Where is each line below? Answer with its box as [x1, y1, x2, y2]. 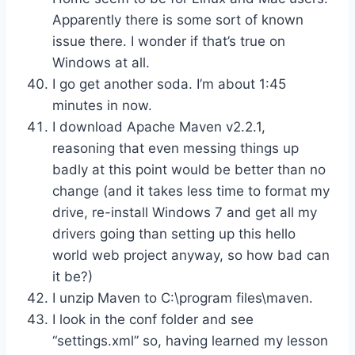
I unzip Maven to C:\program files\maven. [52, 289, 313, 306]
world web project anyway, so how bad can [52, 246, 330, 263]
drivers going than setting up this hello [52, 225, 296, 242]
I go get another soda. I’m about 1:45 [52, 75, 286, 92]
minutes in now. [52, 97, 152, 113]
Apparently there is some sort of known [52, 11, 303, 28]
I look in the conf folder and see [52, 311, 254, 327]
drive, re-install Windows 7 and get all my [52, 204, 317, 220]
